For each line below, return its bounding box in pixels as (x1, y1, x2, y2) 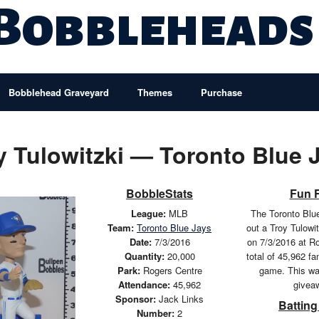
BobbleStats (126, 185, 193, 202)
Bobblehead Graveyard (9, 85, 109, 99)
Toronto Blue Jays (137, 221, 211, 234)
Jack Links (156, 292, 204, 305)
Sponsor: (115, 292, 156, 305)
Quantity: (124, 249, 164, 263)
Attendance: (118, 278, 170, 291)
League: (131, 206, 166, 220)
